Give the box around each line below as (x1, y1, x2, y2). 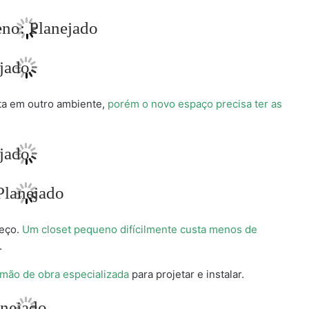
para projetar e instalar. (129, 268, 244, 281)
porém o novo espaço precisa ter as (108, 97, 282, 111)
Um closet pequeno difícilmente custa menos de (22, 223, 257, 237)
